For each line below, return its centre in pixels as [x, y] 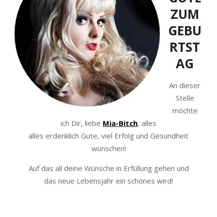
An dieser [185, 85]
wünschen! [108, 148]
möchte [185, 110]
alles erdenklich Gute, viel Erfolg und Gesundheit [108, 135]
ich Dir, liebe [82, 123]
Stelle [185, 98]
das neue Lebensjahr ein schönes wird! [108, 180]
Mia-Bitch [120, 123]
